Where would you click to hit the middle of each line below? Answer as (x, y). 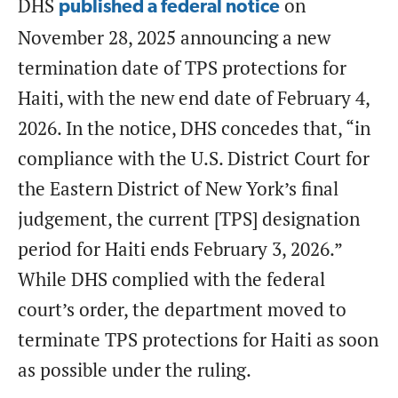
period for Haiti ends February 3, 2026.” (180, 249)
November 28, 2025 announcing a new (174, 37)
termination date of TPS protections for (182, 68)
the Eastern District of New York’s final (178, 188)
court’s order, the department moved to (182, 309)
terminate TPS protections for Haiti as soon (198, 339)
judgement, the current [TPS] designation (189, 219)
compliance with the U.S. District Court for (194, 158)
